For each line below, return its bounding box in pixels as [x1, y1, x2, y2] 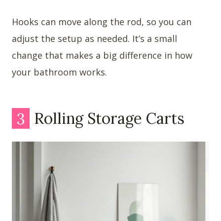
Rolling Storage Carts [30, 109, 185, 128]
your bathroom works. [12, 66, 107, 78]
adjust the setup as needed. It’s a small [12, 32, 177, 44]
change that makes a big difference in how [12, 49, 192, 61]
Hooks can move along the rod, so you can [12, 15, 191, 28]
